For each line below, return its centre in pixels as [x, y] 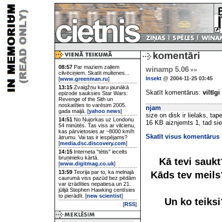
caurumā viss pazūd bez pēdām [97, 178]
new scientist [104, 196]
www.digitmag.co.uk [87, 164]
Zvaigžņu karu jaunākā [101, 87]
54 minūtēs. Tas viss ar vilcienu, [97, 125]
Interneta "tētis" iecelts [100, 152]
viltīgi [211, 92]
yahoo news [105, 111]
